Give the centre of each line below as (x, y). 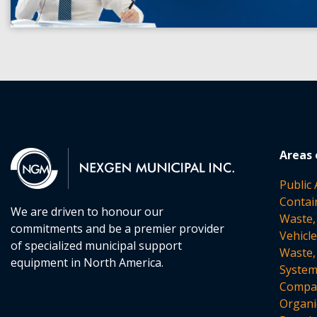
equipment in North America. (87, 262)
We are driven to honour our (87, 211)
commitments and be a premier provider (117, 228)
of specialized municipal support (96, 245)
